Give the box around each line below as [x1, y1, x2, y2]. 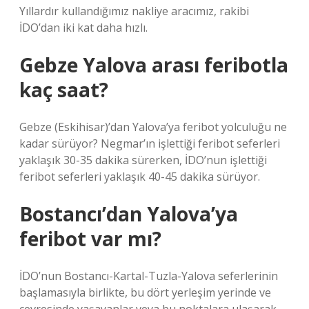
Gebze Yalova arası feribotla [19, 52, 288, 78]
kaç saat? [19, 77, 108, 103]
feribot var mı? [19, 226, 161, 252]
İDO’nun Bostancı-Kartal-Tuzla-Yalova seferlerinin [19, 268, 278, 283]
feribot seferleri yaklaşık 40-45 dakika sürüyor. [19, 169, 260, 184]
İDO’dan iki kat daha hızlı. [19, 20, 148, 35]
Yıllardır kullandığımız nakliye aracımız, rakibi [19, 3, 249, 19]
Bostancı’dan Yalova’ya [19, 201, 238, 227]
